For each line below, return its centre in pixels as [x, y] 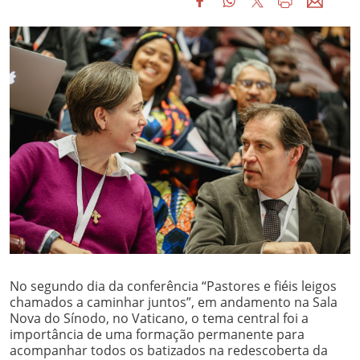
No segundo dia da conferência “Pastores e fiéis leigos [173, 286]
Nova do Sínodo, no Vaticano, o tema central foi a [159, 318]
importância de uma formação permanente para [157, 334]
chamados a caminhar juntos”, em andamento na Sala [174, 302]
